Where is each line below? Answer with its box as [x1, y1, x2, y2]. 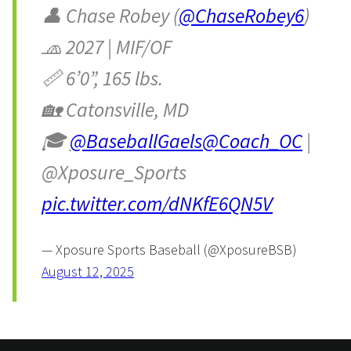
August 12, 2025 [42, 262, 134, 281]
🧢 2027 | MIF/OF [42, 34, 172, 60]
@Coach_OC [202, 128, 302, 154]
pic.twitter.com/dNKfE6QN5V [42, 190, 273, 216]
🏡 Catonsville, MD [42, 96, 189, 122]
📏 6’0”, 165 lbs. [42, 65, 163, 91]
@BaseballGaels [70, 128, 202, 154]
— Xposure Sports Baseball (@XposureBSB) [42, 241, 297, 259]
